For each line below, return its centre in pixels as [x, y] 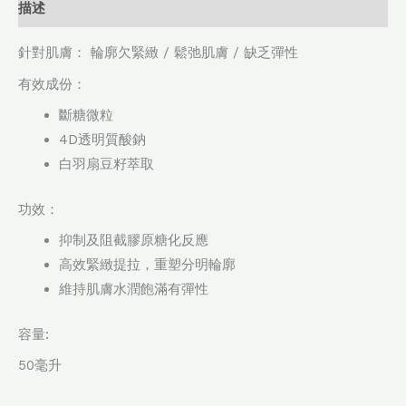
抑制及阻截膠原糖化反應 [134, 241]
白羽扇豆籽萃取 [106, 164]
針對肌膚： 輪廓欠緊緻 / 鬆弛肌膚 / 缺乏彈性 [158, 53]
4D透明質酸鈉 [102, 140]
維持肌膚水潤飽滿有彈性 [134, 290]
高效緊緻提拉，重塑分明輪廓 [147, 265]
